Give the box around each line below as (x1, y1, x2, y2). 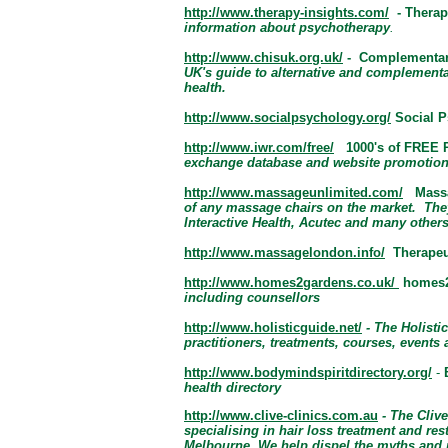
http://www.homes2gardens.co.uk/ (184, 274, 395, 290)
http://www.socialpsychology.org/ (184, 109, 391, 125)
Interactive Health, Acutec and (184, 214, 368, 230)
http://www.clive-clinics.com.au (184, 407, 378, 423)
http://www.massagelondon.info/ (184, 244, 385, 260)
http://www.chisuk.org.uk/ (184, 49, 343, 65)
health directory (184, 379, 281, 395)
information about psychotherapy (184, 19, 390, 35)
